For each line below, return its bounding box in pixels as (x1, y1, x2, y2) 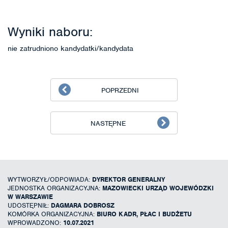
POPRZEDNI (101, 85, 139, 95)
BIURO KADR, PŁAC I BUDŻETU (97, 209, 192, 218)
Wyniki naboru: (8, 23, 93, 40)
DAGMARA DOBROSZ (51, 201, 115, 210)
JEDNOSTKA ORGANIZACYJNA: (8, 183, 102, 192)
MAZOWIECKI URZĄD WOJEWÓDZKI (102, 183, 214, 192)
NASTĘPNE (90, 119, 126, 128)
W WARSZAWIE (8, 192, 53, 201)
